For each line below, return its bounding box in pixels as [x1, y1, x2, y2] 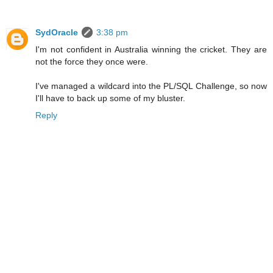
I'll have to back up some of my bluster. [35, 93, 185, 104]
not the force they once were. [35, 57, 148, 67]
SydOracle [35, 27, 78, 38]
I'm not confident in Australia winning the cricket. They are [35, 44, 267, 55]
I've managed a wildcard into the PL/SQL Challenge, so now [35, 81, 267, 91]
